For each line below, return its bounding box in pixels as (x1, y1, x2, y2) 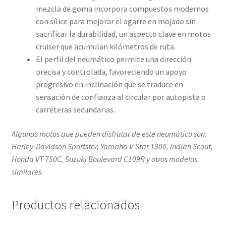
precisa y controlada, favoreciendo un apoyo (35, 67, 187, 77)
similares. (11, 166, 43, 177)
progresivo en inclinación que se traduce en (35, 79, 183, 90)
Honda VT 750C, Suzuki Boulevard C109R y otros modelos (11, 153, 197, 164)
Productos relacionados (11, 197, 140, 213)
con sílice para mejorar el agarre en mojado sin (35, 16, 196, 27)
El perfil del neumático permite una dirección (35, 54, 191, 65)
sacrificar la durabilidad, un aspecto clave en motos (35, 29, 211, 39)
